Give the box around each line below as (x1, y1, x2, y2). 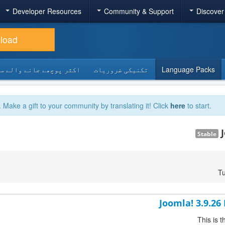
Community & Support (103, 6, 174, 16)
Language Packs (162, 64, 215, 74)
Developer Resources (12, 6, 81, 16)
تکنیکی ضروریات (94, 64, 148, 74)
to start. (185, 100, 211, 110)
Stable (197, 130, 216, 138)
